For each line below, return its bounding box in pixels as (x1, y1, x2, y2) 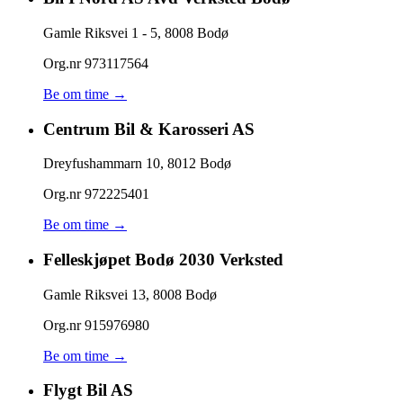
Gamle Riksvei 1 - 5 (43, 24, 157, 40)
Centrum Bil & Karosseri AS (43, 119, 255, 139)
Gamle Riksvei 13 (43, 286, 146, 302)
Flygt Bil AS (43, 381, 133, 400)
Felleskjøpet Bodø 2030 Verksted (43, 249, 283, 269)
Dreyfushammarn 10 (43, 156, 160, 172)
